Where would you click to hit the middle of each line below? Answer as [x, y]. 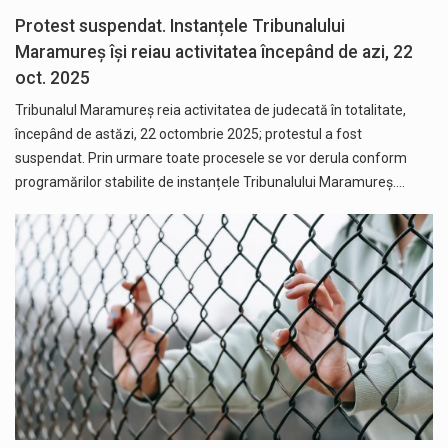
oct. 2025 [52, 78]
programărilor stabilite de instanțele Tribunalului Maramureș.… [210, 182]
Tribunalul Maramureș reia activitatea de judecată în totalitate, [210, 110]
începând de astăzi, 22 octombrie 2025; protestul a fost [188, 134]
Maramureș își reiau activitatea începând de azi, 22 [214, 52]
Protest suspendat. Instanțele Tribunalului [180, 26]
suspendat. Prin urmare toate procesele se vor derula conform [211, 158]
